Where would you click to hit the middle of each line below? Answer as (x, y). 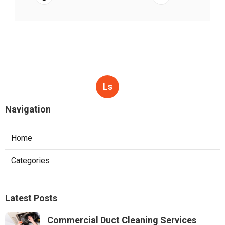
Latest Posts (31, 198)
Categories (30, 160)
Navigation (28, 109)
